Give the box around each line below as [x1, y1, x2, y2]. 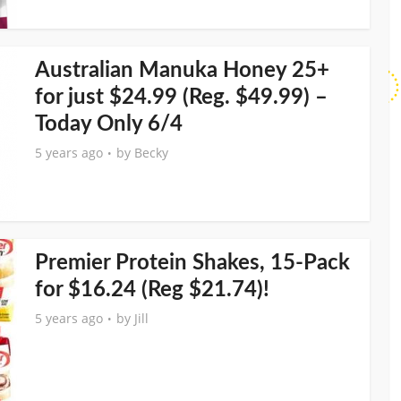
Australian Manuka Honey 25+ [35, 60, 329, 81]
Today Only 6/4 [35, 114, 183, 135]
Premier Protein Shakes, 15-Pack [35, 252, 350, 274]
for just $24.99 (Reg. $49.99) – [35, 87, 328, 108]
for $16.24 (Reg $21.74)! [35, 279, 269, 301]
